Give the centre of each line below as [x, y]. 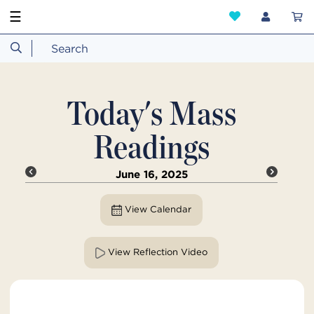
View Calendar [158, 210]
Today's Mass [151, 113]
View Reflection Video [158, 252]
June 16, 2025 [151, 175]
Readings [151, 146]
